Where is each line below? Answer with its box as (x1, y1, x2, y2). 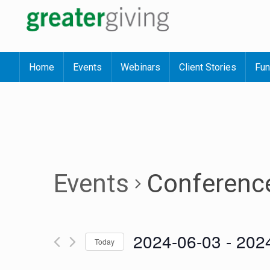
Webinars (121, 61, 160, 73)
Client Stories (179, 61, 236, 73)
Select (133, 254, 157, 263)
